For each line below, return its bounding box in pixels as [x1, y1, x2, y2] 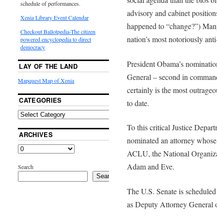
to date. [126, 97, 149, 108]
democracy [20, 43, 46, 51]
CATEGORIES [19, 95, 62, 105]
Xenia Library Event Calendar [20, 13, 89, 21]
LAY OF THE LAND [19, 61, 78, 71]
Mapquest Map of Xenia [18, 76, 75, 84]
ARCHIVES [19, 129, 53, 139]
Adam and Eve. [126, 161, 174, 172]
